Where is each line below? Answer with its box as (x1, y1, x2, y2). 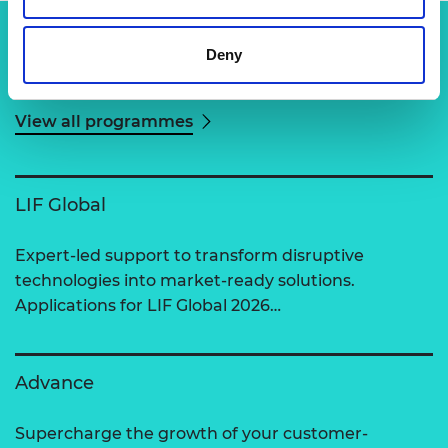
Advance (15, 372, 94, 395)
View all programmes (15, 111, 193, 131)
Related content (15, 60, 179, 85)
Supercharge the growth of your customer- (15, 424, 368, 444)
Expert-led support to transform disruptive (15, 246, 364, 266)
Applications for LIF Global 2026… (15, 296, 281, 316)
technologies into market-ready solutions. (15, 271, 355, 291)
